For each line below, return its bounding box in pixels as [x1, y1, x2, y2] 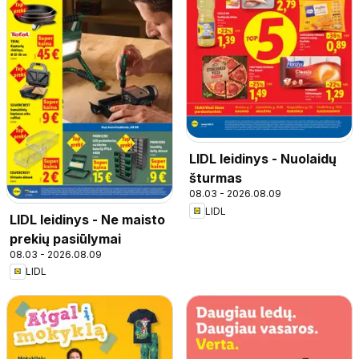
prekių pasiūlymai [10, 230, 121, 247]
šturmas [189, 170, 242, 187]
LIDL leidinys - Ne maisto [10, 211, 165, 228]
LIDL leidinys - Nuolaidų [189, 151, 337, 167]
